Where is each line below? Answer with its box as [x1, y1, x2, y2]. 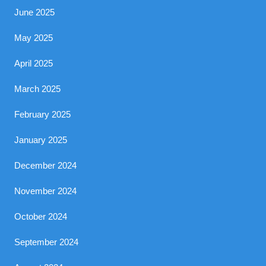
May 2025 [14, 33, 53, 43]
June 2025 [14, 7, 55, 17]
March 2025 [14, 84, 61, 94]
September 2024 [14, 237, 79, 247]
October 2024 [14, 211, 68, 221]
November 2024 [14, 186, 77, 196]
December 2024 [14, 160, 77, 170]
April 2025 [14, 58, 53, 68]
